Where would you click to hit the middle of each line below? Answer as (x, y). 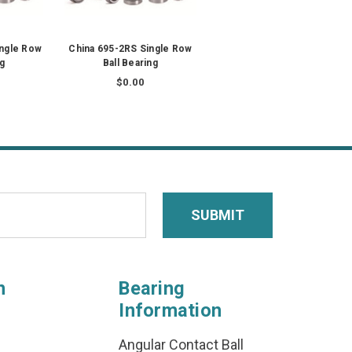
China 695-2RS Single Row (130, 49)
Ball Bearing (130, 63)
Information (170, 311)
